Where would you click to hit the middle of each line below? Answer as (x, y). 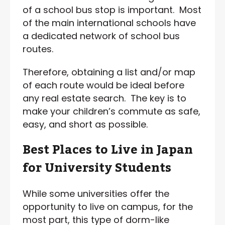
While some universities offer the (96, 193)
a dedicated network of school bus (101, 36)
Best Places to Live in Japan (108, 150)
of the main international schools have (109, 23)
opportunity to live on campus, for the (108, 206)
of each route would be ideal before (103, 85)
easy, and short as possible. (85, 124)
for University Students (97, 168)
